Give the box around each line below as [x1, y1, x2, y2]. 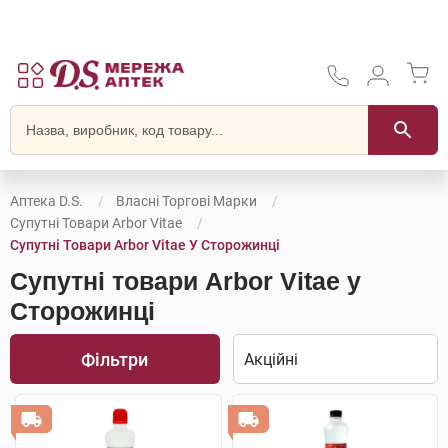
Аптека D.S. [10, 193, 83, 209]
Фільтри [81, 348, 149, 370]
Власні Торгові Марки [116, 193, 257, 209]
